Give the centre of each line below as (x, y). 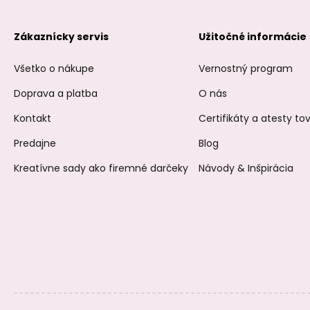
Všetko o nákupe (54, 69)
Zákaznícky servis (61, 37)
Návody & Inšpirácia (246, 168)
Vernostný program (246, 69)
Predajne (35, 143)
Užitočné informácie (253, 37)
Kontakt (33, 118)
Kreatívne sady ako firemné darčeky (101, 168)
